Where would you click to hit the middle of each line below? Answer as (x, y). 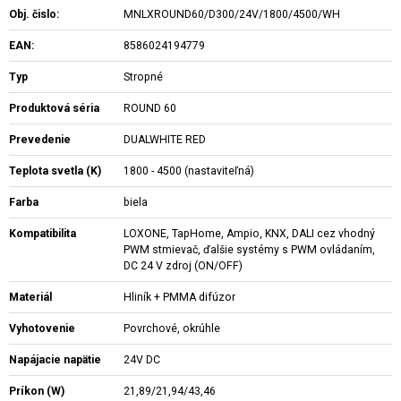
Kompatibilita (43, 234)
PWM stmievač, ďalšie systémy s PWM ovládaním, (250, 250)
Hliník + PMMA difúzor (180, 297)
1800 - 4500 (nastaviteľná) (189, 171)
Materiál (30, 297)
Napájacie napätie (55, 360)
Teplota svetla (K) (55, 171)
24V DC (142, 360)
